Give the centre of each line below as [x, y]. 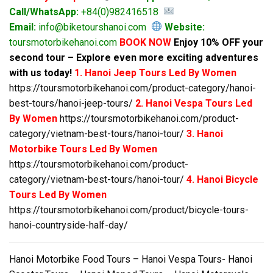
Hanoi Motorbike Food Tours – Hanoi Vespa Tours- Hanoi [131, 259]
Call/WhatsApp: [44, 12]
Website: [184, 27]
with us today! [41, 73]
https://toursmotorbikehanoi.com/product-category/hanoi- [133, 88]
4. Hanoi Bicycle [222, 179]
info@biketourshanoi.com [94, 27]
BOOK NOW [145, 42]
